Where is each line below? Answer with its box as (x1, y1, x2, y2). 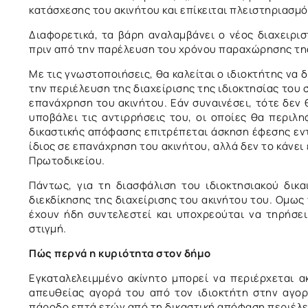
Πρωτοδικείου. (29, 153, 105, 168)
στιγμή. (29, 221, 67, 236)
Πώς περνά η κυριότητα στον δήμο (29, 245, 211, 261)
